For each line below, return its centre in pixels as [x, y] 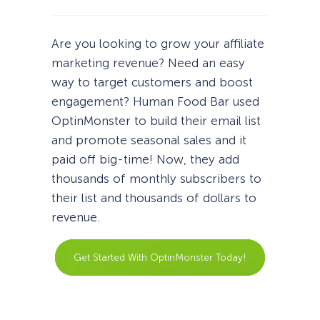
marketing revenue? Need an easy [148, 63]
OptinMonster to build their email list [156, 121]
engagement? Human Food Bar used [155, 102]
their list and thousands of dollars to [154, 198]
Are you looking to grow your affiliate [158, 44]
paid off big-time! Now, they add [145, 160]
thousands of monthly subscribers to [156, 179]
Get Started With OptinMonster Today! [160, 257]
